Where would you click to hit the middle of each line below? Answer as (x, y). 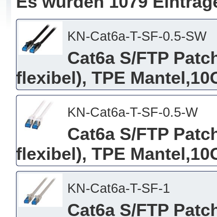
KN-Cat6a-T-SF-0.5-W (132, 112)
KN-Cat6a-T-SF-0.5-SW (137, 36)
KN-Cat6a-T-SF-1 (118, 188)
